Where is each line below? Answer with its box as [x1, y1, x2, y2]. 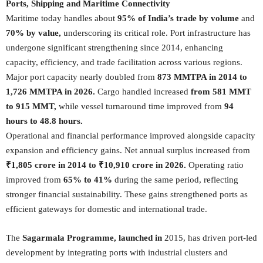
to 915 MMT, [6, 102, 56, 111]
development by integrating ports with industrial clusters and [6, 248, 228, 257]
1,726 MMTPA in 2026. [6, 87, 95, 96]
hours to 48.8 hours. [6, 116, 83, 126]
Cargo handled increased [95, 87, 191, 96]
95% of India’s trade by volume [117, 14, 239, 23]
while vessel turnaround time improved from [56, 102, 224, 111]
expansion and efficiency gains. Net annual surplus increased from [6, 146, 250, 155]
